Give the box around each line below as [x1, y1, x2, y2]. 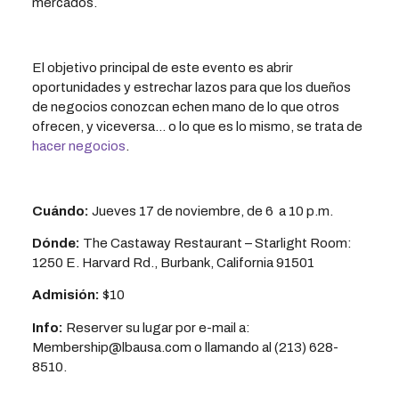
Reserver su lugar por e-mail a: [62, 320, 250, 335]
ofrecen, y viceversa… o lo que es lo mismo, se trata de [31, 118, 362, 134]
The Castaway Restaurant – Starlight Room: [79, 236, 352, 251]
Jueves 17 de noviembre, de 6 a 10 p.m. [88, 203, 333, 218]
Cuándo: [31, 203, 89, 218]
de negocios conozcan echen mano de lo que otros [31, 99, 339, 114]
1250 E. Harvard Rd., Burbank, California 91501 [31, 256, 314, 271]
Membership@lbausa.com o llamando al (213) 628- [31, 339, 338, 354]
